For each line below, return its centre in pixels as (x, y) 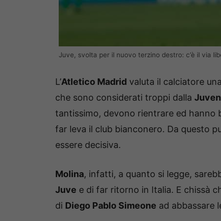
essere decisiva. (88, 145)
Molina (70, 174)
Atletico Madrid (94, 82)
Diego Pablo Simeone (111, 206)
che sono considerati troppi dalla (125, 98)
